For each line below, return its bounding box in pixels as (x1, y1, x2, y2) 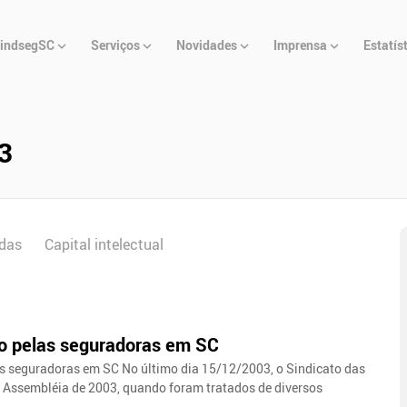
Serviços (91, 36, 141, 55)
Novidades (176, 36, 238, 55)
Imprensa (273, 36, 328, 55)
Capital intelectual (45, 233, 164, 254)
